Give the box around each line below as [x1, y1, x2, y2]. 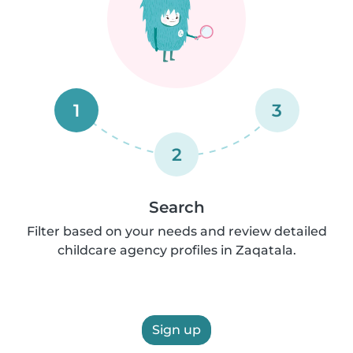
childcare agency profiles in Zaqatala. [57, 243, 296, 258]
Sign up [152, 322, 201, 337]
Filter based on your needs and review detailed [26, 224, 327, 239]
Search [148, 198, 205, 217]
